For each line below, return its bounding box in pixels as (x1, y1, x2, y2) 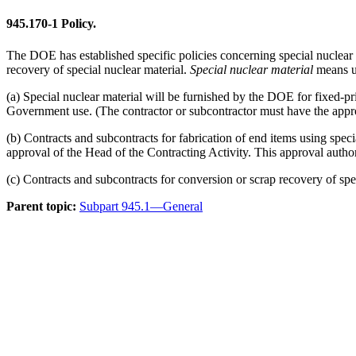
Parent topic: (6, 199, 76, 213)
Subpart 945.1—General (79, 199, 203, 213)
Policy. (58, 17, 96, 31)
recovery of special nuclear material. (6, 62, 190, 76)
